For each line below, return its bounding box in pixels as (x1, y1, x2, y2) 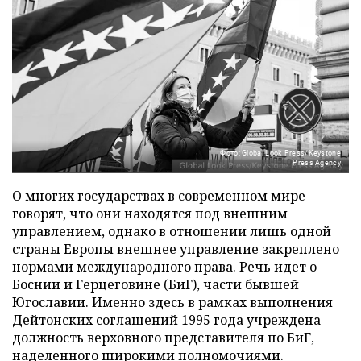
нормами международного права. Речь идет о (12, 257, 317, 276)
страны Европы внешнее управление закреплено (12, 239, 339, 258)
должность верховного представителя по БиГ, (12, 328, 314, 346)
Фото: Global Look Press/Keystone (220, 148, 341, 157)
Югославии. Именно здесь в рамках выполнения (12, 293, 333, 311)
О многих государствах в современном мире (12, 186, 305, 205)
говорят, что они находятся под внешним (12, 204, 288, 222)
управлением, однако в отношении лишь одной (12, 222, 331, 240)
